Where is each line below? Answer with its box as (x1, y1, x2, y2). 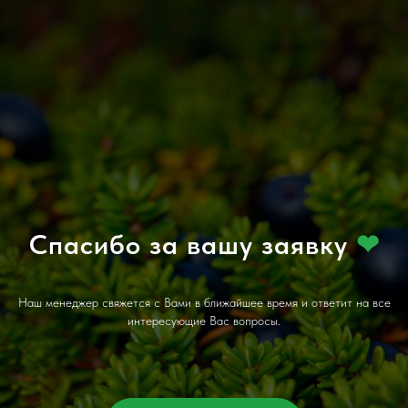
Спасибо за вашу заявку (28, 228, 356, 260)
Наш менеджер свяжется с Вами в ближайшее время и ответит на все (17, 295, 391, 310)
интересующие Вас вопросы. (127, 313, 280, 328)
